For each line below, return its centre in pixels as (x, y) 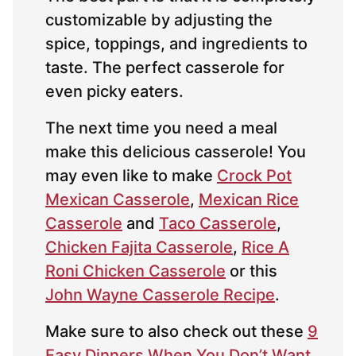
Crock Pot (254, 176)
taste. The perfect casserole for (165, 68)
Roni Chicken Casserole (135, 271)
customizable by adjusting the (159, 20)
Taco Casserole (218, 224)
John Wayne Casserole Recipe (160, 295)
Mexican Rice (249, 200)
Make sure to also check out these (176, 332)
